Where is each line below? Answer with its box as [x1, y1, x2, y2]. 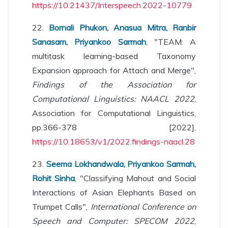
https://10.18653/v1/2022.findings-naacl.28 [32, 136, 195, 147]
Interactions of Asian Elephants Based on [32, 187, 196, 197]
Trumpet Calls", [32, 202, 91, 212]
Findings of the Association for [32, 79, 196, 90]
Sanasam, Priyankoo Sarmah [32, 37, 146, 47]
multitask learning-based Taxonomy [32, 51, 196, 61]
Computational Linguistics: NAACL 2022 [32, 94, 194, 104]
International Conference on [90, 202, 196, 212]
